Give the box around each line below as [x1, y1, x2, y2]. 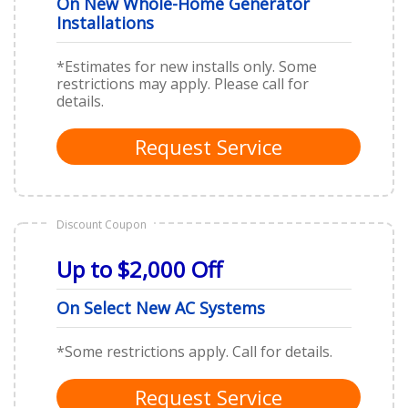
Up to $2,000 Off [56, 253, 222, 284]
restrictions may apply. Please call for [56, 73, 309, 94]
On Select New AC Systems [56, 296, 265, 319]
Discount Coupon [56, 216, 147, 232]
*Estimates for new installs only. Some [56, 56, 317, 76]
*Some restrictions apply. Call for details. [56, 341, 332, 362]
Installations [56, 11, 154, 34]
